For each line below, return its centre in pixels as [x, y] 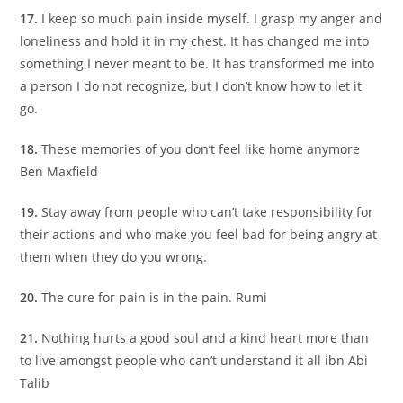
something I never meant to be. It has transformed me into [197, 64]
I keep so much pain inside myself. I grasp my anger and [212, 19]
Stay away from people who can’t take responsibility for [208, 212]
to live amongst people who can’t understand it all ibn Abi [194, 361]
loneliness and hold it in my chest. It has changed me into [195, 41]
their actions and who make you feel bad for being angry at [199, 235]
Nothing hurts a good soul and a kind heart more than [206, 338]
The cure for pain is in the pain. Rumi [155, 298]
